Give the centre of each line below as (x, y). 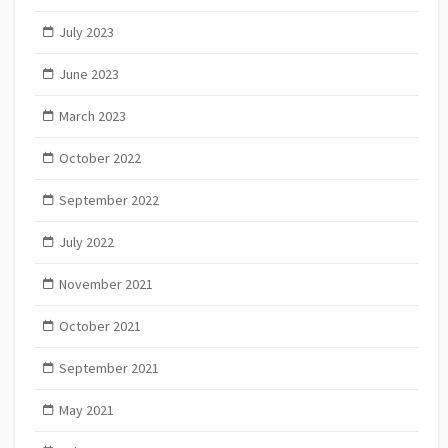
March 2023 (92, 116)
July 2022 (86, 242)
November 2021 (105, 284)
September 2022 (108, 200)
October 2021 (99, 326)
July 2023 (86, 32)
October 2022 (99, 158)
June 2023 (88, 74)
